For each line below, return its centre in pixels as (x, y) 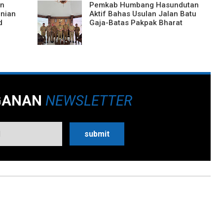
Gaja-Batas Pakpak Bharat (136, 22)
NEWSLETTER (89, 100)
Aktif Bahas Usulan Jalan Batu (143, 14)
